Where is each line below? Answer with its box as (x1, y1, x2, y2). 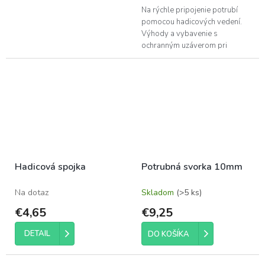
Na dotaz (15, 186, 49, 198)
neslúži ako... (141, 75, 185, 86)
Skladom (141, 186, 176, 198)
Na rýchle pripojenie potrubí (141, 4, 238, 15)
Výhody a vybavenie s (141, 28, 218, 39)
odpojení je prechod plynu (141, 51, 232, 63)
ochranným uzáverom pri (141, 40, 227, 51)
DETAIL (24, 228, 50, 239)
